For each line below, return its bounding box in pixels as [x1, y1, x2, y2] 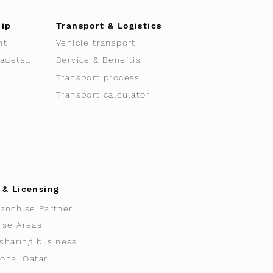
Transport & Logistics [56, 21, 162, 30]
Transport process [56, 73, 140, 82]
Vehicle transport [56, 38, 136, 48]
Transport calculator [56, 90, 150, 99]
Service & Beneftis [56, 55, 141, 65]
